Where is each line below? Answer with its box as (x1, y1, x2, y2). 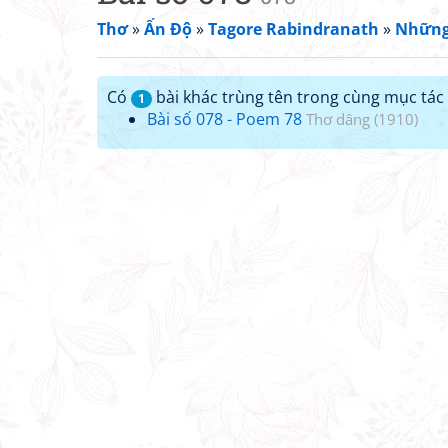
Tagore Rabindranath (208, 18, 379, 40)
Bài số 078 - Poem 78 (147, 108, 302, 130)
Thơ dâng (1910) (306, 109, 418, 129)
